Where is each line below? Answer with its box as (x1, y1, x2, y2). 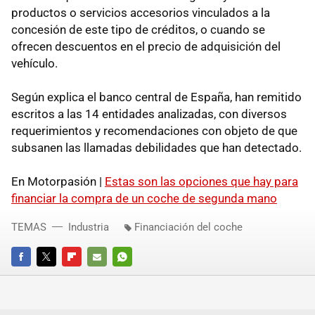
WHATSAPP (112, 271, 161, 282)
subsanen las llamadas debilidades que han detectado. (11, 141, 302, 155)
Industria (68, 221, 109, 234)
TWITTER (37, 271, 75, 282)
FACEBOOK (11, 271, 57, 282)
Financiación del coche (134, 221, 243, 234)
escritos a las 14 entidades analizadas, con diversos (11, 107, 287, 122)
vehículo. (11, 56, 58, 71)
